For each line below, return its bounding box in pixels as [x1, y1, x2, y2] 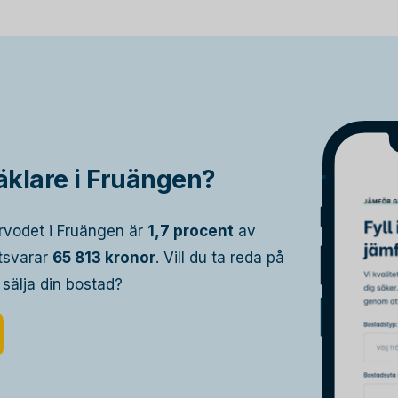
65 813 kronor [52, 249, 155, 267]
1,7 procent [147, 222, 234, 241]
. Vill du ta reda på [155, 249, 284, 267]
